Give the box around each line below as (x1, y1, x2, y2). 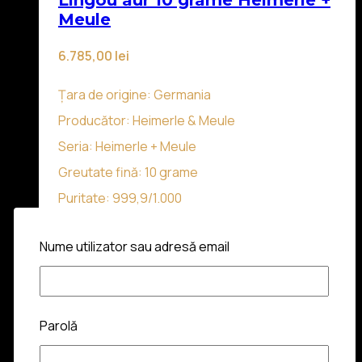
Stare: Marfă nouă (58, 214, 165, 233)
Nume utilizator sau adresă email (40, 238, 229, 256)
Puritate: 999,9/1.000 (58, 188, 182, 207)
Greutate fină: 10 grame (58, 162, 198, 181)
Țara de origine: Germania (58, 85, 211, 103)
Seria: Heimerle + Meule (58, 137, 196, 155)
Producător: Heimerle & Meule (58, 111, 235, 129)
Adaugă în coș (58, 253, 145, 271)
